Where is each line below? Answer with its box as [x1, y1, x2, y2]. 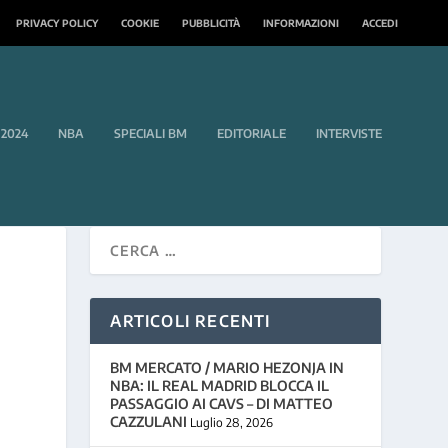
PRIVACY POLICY [16, 17, 98, 29]
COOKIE [121, 17, 159, 29]
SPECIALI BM [114, 126, 187, 141]
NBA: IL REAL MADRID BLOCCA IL [110, 376, 330, 394]
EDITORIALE [217, 126, 286, 141]
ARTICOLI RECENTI [110, 310, 271, 331]
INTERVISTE [316, 126, 382, 141]
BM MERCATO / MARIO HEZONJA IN [110, 358, 345, 376]
